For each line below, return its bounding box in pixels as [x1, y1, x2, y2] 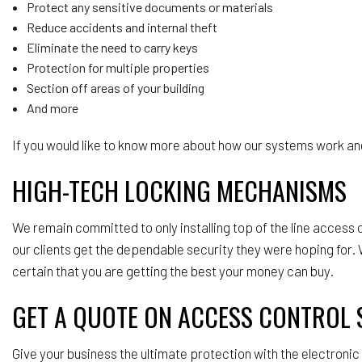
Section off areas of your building [26, 79, 207, 95]
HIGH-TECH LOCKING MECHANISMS [12, 170, 347, 209]
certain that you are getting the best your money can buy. [12, 262, 336, 279]
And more [26, 99, 78, 116]
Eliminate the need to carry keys [26, 39, 198, 55]
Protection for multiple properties [26, 59, 209, 75]
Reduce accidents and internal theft [26, 19, 217, 35]
